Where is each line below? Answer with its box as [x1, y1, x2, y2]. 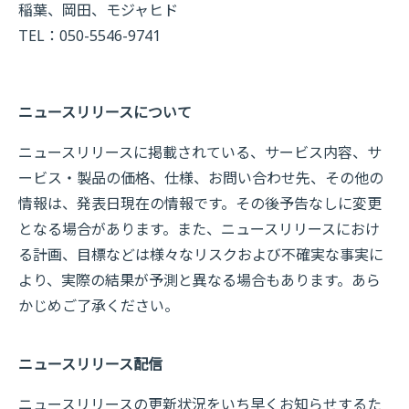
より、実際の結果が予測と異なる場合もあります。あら [18, 270, 381, 290]
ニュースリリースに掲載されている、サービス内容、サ [18, 142, 382, 163]
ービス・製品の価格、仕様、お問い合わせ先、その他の [18, 168, 383, 188]
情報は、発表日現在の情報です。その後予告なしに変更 [18, 194, 382, 214]
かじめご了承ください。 [18, 296, 179, 316]
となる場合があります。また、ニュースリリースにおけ [18, 219, 380, 239]
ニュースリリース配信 [18, 354, 163, 374]
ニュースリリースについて [18, 102, 192, 122]
